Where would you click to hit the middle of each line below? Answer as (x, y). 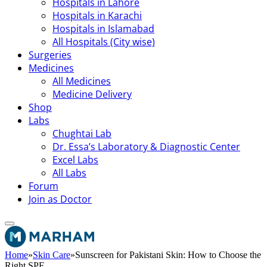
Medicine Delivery (92, 94)
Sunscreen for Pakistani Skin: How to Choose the (168, 255)
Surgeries (50, 55)
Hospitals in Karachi (97, 15)
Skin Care (52, 255)
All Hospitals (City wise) (104, 42)
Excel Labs (75, 160)
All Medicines (82, 81)
